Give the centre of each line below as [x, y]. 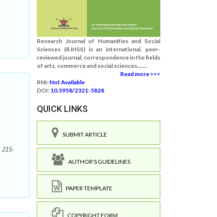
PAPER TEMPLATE [87, 188]
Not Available [67, 82]
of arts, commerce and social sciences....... [92, 66]
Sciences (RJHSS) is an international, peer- [99, 49]
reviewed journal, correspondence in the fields [99, 57]
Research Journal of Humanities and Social [99, 41]
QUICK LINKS [62, 109]
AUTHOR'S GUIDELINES [97, 161]
